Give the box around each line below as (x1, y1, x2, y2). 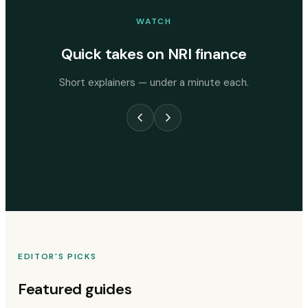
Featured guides (17, 279, 132, 300)
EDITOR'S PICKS (17, 251, 97, 263)
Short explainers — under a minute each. (59, 76, 249, 90)
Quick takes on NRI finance (60, 44, 247, 65)
